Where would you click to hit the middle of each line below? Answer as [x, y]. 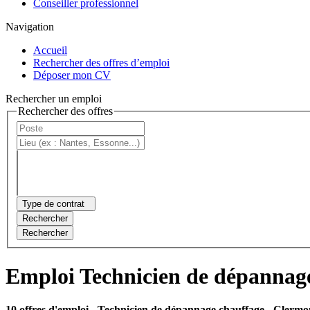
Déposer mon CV [72, 75]
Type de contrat [53, 204]
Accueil [50, 50]
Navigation [30, 26]
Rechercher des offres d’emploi [101, 62]
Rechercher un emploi [54, 98]
